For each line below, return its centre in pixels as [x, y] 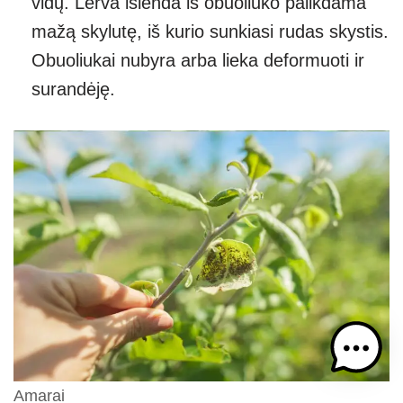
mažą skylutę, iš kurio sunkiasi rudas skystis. [210, 32]
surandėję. [73, 90]
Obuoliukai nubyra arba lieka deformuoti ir [198, 61]
